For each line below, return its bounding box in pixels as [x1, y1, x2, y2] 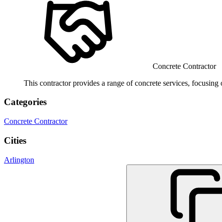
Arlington [4, 155, 34, 164]
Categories [4, 97, 47, 108]
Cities [4, 135, 26, 146]
